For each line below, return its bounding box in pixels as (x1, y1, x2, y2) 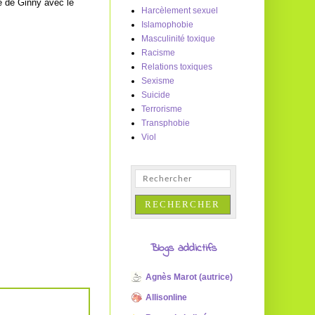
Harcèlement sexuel (141, 6, 218, 15)
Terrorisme (141, 104, 182, 114)
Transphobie (141, 118, 190, 128)
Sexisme (141, 76, 174, 86)
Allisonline (146, 292, 187, 302)
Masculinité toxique (141, 34, 215, 44)
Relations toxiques (141, 62, 212, 72)
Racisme (141, 48, 175, 58)
